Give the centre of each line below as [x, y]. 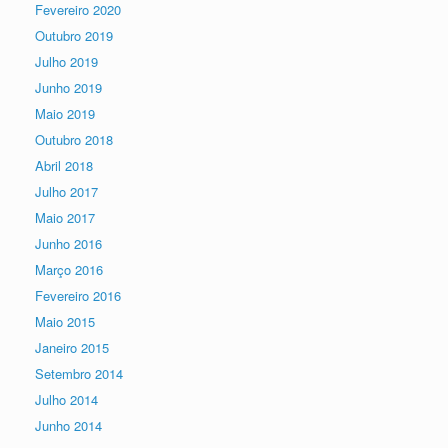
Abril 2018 [64, 165]
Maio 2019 [65, 113]
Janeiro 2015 [72, 347]
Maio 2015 [65, 321]
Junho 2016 [68, 243]
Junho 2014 [68, 425]
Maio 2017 [65, 217]
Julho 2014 [66, 399]
